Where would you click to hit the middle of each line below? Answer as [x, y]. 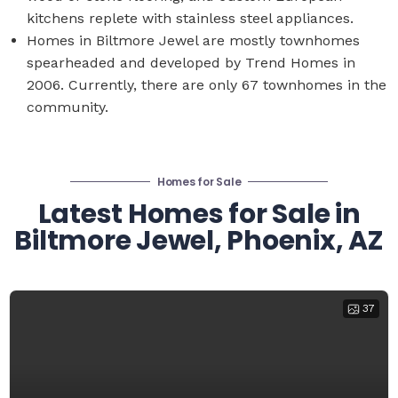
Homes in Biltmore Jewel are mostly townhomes [193, 40]
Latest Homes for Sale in [199, 214]
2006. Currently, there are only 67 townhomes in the [207, 85]
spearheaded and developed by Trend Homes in [191, 63]
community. [68, 107]
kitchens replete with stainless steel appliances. [190, 18]
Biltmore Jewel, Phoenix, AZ [199, 241]
